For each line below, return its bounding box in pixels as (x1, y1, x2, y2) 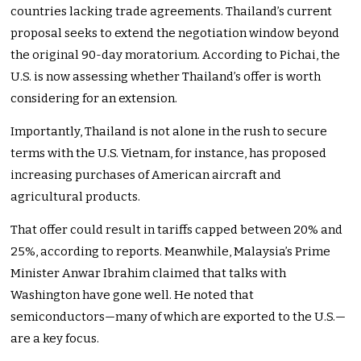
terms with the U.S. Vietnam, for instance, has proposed (10, 146, 327, 161)
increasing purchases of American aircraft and (10, 168, 282, 183)
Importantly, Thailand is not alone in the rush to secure (10, 124, 328, 139)
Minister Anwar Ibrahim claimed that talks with (10, 266, 287, 281)
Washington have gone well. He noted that (10, 288, 255, 303)
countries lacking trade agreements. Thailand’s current (10, 4, 333, 19)
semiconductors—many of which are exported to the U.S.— (10, 309, 346, 325)
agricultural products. (10, 189, 141, 205)
